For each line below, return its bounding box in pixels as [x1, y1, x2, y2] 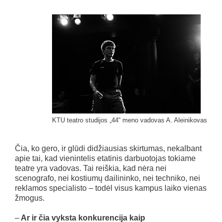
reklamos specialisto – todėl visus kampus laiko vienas [15, 184, 207, 193]
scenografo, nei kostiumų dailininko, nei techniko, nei [15, 174, 200, 183]
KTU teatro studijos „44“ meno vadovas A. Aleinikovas [52, 116, 207, 124]
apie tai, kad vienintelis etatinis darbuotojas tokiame [15, 154, 196, 163]
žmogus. [15, 194, 45, 203]
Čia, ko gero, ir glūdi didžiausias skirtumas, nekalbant [15, 144, 202, 153]
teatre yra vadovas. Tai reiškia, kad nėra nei [15, 164, 166, 173]
